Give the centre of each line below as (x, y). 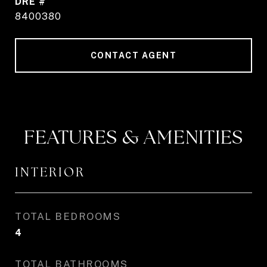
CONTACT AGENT (133, 55)
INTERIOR (50, 172)
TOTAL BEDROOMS (68, 216)
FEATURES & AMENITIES (133, 137)
